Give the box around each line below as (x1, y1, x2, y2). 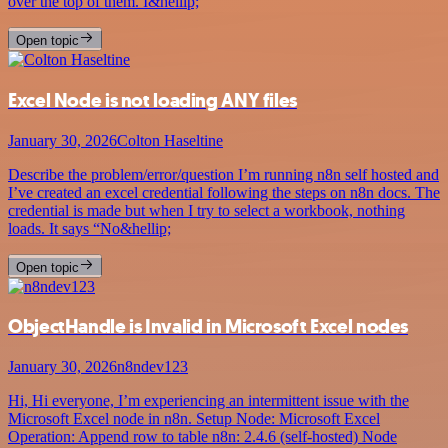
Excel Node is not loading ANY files (8, 87, 297, 113)
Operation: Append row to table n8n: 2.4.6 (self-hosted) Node (8, 428, 397, 446)
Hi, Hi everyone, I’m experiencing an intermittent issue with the (8, 392, 409, 410)
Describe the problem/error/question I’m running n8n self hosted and (8, 165, 439, 183)
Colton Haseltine (117, 131, 223, 149)
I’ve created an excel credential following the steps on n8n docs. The (8, 183, 440, 201)
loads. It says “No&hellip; (8, 219, 171, 237)
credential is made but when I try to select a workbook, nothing (8, 201, 405, 219)
